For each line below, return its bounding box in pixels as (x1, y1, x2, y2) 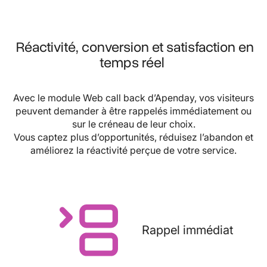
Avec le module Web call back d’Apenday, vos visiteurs (13, 92, 254, 104)
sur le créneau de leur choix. (72, 118, 195, 131)
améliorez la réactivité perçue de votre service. (30, 144, 237, 157)
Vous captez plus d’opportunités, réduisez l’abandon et (14, 131, 253, 144)
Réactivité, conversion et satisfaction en (13, 37, 254, 57)
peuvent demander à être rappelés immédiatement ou (15, 105, 252, 117)
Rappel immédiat (141, 223, 233, 238)
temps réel (100, 52, 167, 72)
